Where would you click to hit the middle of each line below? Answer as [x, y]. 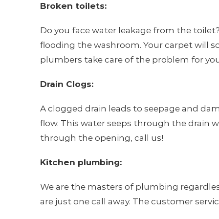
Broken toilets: [73, 6]
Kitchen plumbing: [81, 162]
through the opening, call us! [101, 138]
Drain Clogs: [66, 84]
